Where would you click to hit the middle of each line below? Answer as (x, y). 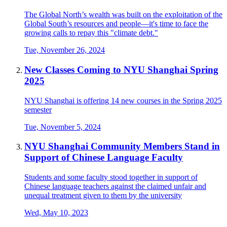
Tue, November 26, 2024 (65, 50)
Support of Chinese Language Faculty (104, 158)
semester (38, 109)
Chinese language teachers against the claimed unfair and (115, 186)
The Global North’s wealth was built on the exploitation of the (123, 15)
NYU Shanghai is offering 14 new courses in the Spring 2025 (123, 100)
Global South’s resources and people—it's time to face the (116, 24)
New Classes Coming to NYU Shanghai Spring (121, 69)
